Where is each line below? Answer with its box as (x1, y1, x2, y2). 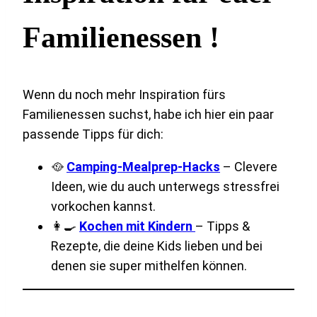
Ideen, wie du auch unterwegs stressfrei (51, 179, 279, 195)
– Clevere (220, 159, 277, 175)
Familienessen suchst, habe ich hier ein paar (23, 107, 274, 122)
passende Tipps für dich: (23, 127, 163, 142)
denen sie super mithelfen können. (51, 258, 247, 274)
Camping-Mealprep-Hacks (67, 159, 220, 175)
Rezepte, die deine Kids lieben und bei (51, 238, 263, 254)
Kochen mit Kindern (79, 219, 192, 234)
